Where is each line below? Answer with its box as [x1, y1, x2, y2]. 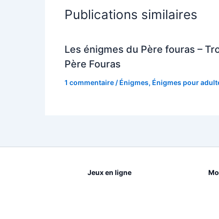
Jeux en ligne [88, 168, 132, 177]
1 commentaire [65, 78, 114, 87]
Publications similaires [65, 7, 197, 22]
